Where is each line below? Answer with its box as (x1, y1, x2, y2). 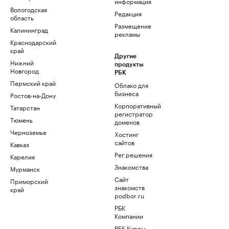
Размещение (114, 20, 151, 30)
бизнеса (114, 88, 139, 98)
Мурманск (10, 164, 40, 173)
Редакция (114, 8, 142, 18)
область (10, 12, 34, 22)
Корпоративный (114, 100, 161, 110)
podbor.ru (114, 190, 144, 200)
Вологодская (10, 4, 47, 14)
